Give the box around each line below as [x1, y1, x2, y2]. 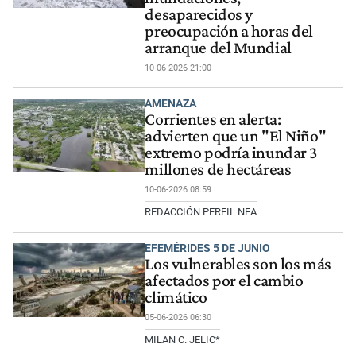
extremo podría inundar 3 [145, 143, 318, 162]
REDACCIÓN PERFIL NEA [145, 206, 257, 218]
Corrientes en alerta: [145, 110, 281, 129]
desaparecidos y [145, 5, 253, 25]
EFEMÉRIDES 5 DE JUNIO [145, 241, 271, 254]
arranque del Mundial [145, 38, 292, 58]
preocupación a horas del [145, 21, 314, 41]
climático [145, 287, 207, 307]
